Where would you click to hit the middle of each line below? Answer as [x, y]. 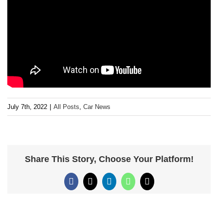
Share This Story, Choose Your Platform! [109, 159]
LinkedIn [124, 185]
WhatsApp [146, 185]
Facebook [87, 185]
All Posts [66, 107]
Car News [97, 107]
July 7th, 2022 [27, 107]
